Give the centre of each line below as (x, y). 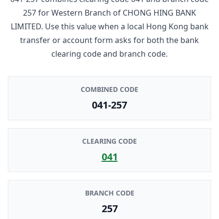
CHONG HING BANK (159, 12)
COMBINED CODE (109, 89)
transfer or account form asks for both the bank (109, 40)
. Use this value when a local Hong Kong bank (125, 26)
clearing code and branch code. (109, 54)
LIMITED (26, 26)
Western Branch (81, 12)
